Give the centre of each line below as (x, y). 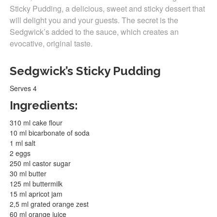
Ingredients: (44, 105)
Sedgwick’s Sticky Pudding (85, 71)
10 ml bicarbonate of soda (50, 133)
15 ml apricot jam (36, 194)
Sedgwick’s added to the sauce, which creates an (94, 32)
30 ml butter (28, 173)
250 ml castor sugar (40, 163)
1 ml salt (23, 143)
